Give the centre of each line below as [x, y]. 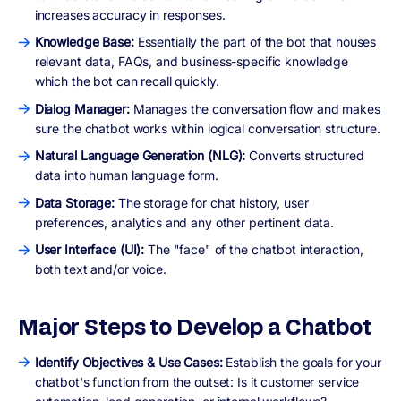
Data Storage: [75, 202]
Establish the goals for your [303, 362]
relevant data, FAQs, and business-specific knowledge [192, 62]
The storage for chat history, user [212, 202]
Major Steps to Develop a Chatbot [195, 326]
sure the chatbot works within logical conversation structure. [207, 128]
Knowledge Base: [86, 42]
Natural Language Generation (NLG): [142, 156]
